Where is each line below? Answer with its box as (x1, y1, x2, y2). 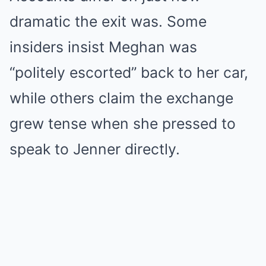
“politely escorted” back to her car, (9, 64, 248, 81)
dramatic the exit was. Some (9, 12, 207, 30)
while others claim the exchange (9, 89, 233, 107)
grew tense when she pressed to (9, 115, 236, 132)
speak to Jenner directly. (9, 140, 180, 158)
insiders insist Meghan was (9, 38, 197, 56)
